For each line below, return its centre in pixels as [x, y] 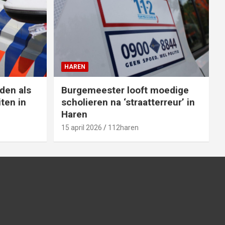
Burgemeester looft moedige [125, 90]
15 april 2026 [81, 127]
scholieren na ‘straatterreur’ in [128, 102]
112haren [123, 127]
